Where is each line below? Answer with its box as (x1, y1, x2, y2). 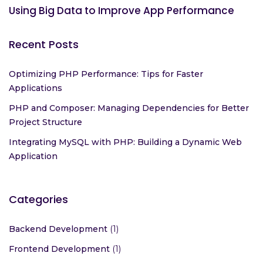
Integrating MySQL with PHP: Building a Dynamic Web (9, 202, 242, 213)
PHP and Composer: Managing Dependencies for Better (9, 168, 249, 179)
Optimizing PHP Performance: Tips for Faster (9, 134, 203, 145)
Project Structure (9, 182, 82, 193)
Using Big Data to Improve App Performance (9, 69, 234, 83)
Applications (9, 148, 62, 159)
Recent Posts (9, 102, 79, 117)
